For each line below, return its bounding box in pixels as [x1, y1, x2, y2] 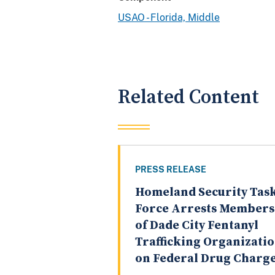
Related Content [118, 85, 259, 109]
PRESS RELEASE [135, 165, 206, 175]
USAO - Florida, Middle [118, 11, 220, 23]
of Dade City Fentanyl [135, 218, 258, 234]
